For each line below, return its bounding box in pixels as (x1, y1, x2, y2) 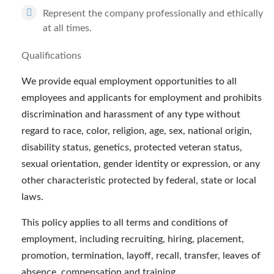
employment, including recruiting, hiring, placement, (21, 234, 244, 244)
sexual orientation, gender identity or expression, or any (21, 159, 260, 169)
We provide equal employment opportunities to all (21, 76, 237, 86)
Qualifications (21, 51, 81, 61)
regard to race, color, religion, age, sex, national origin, (21, 126, 252, 136)
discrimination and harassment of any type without (21, 109, 240, 119)
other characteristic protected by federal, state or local (21, 176, 256, 185)
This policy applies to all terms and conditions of (21, 218, 228, 228)
